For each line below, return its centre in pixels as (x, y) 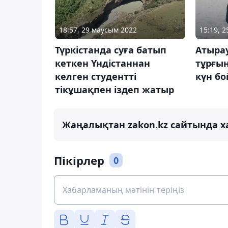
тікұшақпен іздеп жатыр (115, 90)
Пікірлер (79, 161)
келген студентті (96, 77)
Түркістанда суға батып (111, 50)
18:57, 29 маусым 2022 (98, 30)
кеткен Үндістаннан (103, 63)
